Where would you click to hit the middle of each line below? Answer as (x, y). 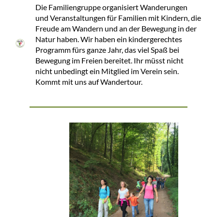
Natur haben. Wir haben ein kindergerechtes (109, 39)
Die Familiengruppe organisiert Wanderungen (111, 7)
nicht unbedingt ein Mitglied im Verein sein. (107, 71)
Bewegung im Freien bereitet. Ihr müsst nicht (109, 60)
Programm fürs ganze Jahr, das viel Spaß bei (107, 50)
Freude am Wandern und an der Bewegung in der (116, 28)
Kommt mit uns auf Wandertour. (89, 82)
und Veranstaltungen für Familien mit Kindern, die (118, 18)
